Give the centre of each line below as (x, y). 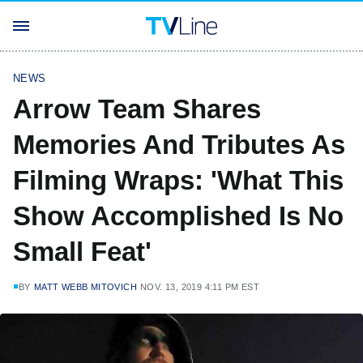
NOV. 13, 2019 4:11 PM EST (200, 287)
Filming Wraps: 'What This (178, 180)
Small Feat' (82, 252)
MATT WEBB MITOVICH (85, 287)
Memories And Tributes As (179, 145)
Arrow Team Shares (137, 109)
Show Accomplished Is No (178, 216)
